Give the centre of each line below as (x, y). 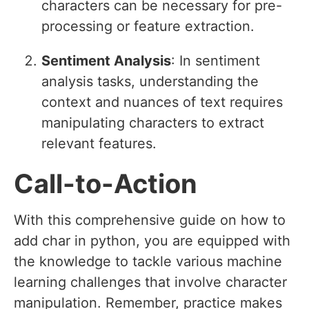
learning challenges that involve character (150, 282)
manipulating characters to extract (153, 123)
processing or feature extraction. (148, 27)
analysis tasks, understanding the (150, 82)
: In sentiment (216, 61)
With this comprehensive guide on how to (150, 220)
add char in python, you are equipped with (152, 241)
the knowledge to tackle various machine (148, 262)
